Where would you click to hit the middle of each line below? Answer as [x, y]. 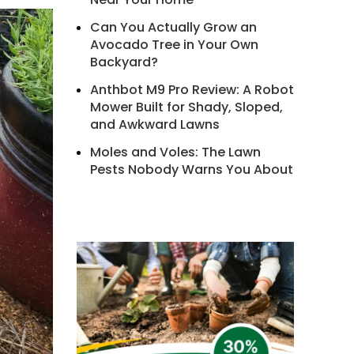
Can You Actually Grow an [173, 27]
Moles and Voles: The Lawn [175, 152]
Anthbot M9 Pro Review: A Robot [192, 90]
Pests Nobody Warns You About [191, 169]
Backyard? [124, 62]
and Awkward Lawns [154, 124]
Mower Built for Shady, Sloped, [186, 107]
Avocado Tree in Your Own [174, 45]
